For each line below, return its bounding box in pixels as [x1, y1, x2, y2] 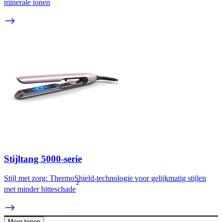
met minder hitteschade [4, 185, 76, 194]
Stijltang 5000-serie [4, 154, 82, 165]
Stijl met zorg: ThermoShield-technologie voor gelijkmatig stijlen [4, 174, 206, 183]
